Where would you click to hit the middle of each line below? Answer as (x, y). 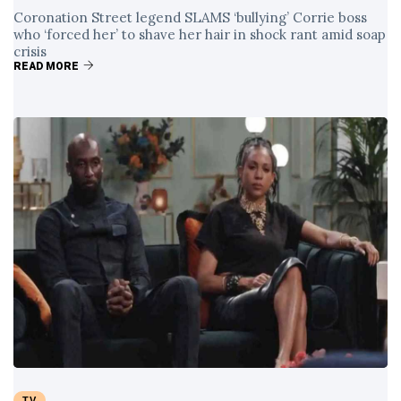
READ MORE (46, 66)
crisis (30, 51)
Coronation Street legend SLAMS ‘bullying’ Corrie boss (190, 17)
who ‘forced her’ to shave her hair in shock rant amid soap (200, 34)
